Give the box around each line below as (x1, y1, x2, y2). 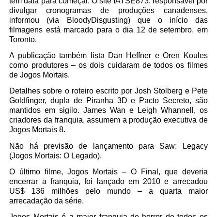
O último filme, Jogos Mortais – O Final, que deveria (9, 168, 208, 176)
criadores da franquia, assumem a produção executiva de (9, 116, 208, 124)
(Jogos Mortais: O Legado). (9, 151, 102, 160)
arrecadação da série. (9, 197, 84, 205)
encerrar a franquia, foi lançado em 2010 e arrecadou (9, 177, 208, 186)
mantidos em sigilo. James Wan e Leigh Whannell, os (9, 106, 208, 115)
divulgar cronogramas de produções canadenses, (9, 6, 208, 15)
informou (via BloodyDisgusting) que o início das (9, 15, 208, 24)
